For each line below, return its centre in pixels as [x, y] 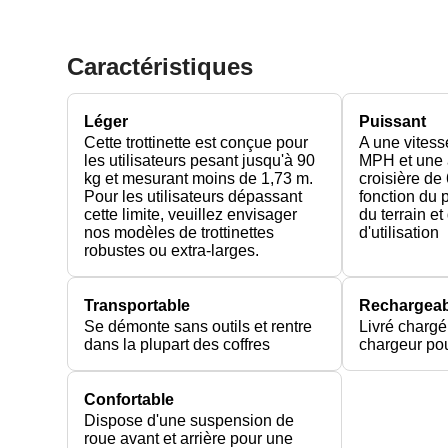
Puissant [393, 121]
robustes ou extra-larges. [172, 250]
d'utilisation [399, 232]
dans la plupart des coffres [177, 344]
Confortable [129, 399]
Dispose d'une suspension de [189, 420]
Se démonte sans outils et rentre [198, 326]
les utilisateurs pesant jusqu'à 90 [200, 160]
